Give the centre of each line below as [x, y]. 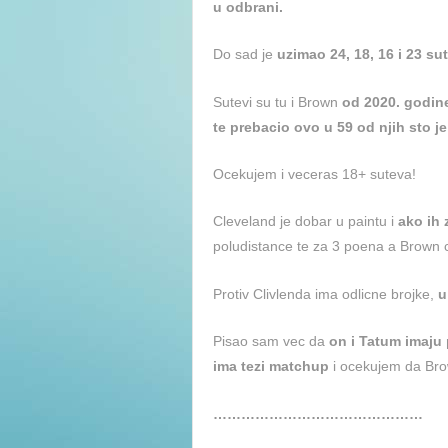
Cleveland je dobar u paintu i [305, 221]
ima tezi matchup [271, 366]
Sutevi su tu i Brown [277, 101]
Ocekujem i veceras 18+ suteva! [314, 174]
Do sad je [245, 54]
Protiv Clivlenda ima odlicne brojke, [325, 293]
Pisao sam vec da [271, 341]
